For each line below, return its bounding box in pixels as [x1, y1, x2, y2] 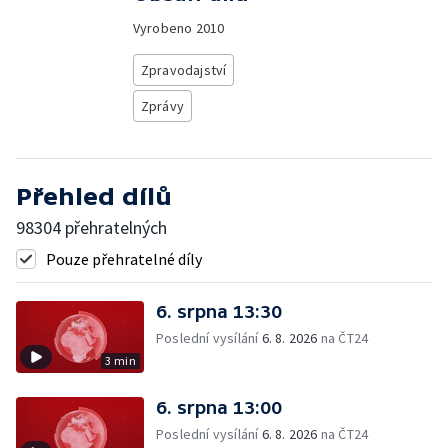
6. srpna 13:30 [156, 301, 282, 322]
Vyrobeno [132, 19, 196, 37]
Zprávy [140, 97, 184, 115]
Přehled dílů [16, 183, 172, 210]
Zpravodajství [140, 61, 227, 79]
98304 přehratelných [16, 216, 167, 239]
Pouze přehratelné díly [46, 249, 202, 269]
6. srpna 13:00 [156, 397, 282, 418]
